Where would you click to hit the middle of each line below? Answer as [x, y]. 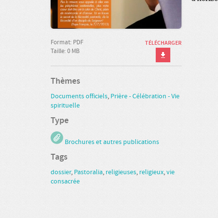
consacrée [65, 182]
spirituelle [65, 106]
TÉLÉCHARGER [163, 43]
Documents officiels [79, 97]
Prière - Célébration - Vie [145, 97]
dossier [61, 173]
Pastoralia [88, 173]
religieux [151, 173]
